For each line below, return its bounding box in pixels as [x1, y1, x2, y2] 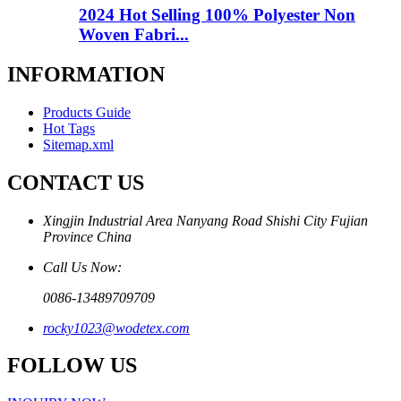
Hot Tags [43, 120, 95, 136]
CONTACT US [7, 170, 144, 194]
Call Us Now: [43, 259, 122, 275]
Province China [43, 228, 132, 244]
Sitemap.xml [43, 136, 114, 152]
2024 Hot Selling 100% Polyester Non [79, 4, 355, 24]
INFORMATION [7, 62, 165, 86]
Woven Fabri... [79, 24, 189, 44]
